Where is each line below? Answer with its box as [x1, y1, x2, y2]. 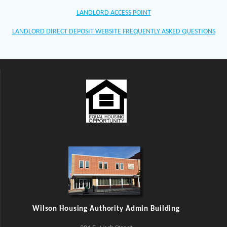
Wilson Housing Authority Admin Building [32, 205, 180, 213]
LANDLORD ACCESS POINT [76, 9, 151, 17]
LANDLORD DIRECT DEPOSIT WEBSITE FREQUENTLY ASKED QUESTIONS [12, 28, 215, 36]
